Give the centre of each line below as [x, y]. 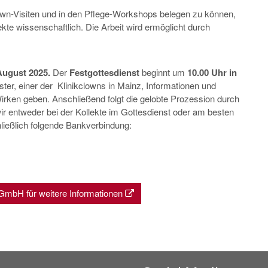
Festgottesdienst [104, 72]
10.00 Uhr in [212, 72]
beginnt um [163, 72]
